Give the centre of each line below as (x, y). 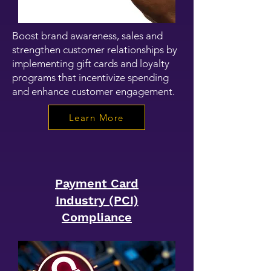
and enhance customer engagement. (93, 91)
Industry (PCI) (97, 200)
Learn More (96, 117)
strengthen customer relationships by (95, 50)
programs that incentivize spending (90, 77)
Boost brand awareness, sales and (87, 36)
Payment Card (97, 183)
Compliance (97, 217)
